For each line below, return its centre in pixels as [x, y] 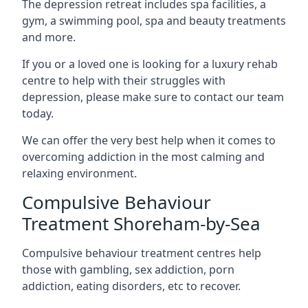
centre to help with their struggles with [124, 80]
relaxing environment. [79, 173]
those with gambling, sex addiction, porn [128, 269]
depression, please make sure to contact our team [153, 97]
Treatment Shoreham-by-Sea [141, 223]
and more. [49, 37]
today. [38, 113]
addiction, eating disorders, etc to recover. [131, 286]
